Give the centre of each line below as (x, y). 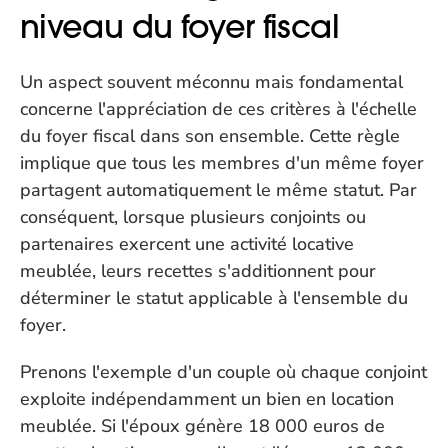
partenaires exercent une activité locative (187, 244)
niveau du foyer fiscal (179, 26)
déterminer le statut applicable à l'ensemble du (214, 298)
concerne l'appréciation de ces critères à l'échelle (218, 109)
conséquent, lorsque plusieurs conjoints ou (193, 217)
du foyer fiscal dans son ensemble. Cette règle (210, 136)
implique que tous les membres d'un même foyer (222, 163)
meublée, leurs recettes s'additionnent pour (198, 271)
